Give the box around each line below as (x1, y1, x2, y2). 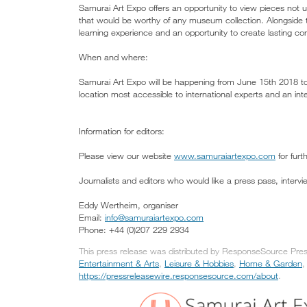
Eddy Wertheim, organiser (79, 199, 178, 211)
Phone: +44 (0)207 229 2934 (79, 224, 189, 236)
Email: (79, 212, 105, 223)
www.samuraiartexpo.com (174, 150, 275, 162)
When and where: (79, 51, 148, 63)
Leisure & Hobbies (164, 258, 234, 269)
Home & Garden (239, 258, 302, 269)
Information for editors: (79, 125, 164, 137)
